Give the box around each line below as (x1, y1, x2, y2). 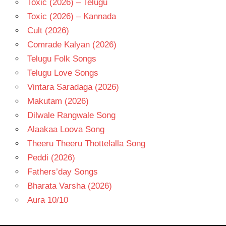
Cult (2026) (27, 25, 69, 35)
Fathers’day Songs (27, 166, 98, 177)
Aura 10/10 (27, 195, 68, 205)
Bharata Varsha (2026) (27, 181, 112, 191)
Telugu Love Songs (27, 68, 98, 78)
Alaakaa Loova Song (27, 124, 104, 134)
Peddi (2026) (27, 152, 75, 162)
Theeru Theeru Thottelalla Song (27, 138, 145, 148)
